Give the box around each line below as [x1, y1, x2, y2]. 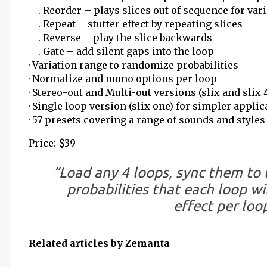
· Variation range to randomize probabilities [29, 59, 238, 71]
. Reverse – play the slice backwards [29, 32, 212, 44]
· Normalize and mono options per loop [29, 73, 217, 85]
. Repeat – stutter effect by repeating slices [29, 18, 243, 30]
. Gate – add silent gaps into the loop [29, 45, 214, 57]
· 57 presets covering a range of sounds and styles [29, 114, 265, 126]
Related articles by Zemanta [29, 237, 170, 250]
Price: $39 [29, 137, 76, 149]
